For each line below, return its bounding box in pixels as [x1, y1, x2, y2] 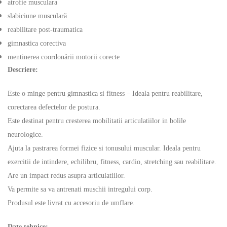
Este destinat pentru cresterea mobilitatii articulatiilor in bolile [8, 117, 186, 125]
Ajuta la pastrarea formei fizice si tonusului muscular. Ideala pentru [8, 144, 201, 153]
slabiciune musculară [8, 12, 67, 20]
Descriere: [8, 66, 38, 74]
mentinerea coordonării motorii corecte [8, 53, 120, 61]
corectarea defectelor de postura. [8, 103, 100, 111]
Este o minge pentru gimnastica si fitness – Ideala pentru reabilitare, [8, 90, 203, 98]
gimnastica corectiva [8, 40, 66, 48]
